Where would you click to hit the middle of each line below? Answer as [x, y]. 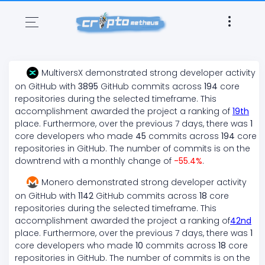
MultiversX [62, 73]
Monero [58, 182]
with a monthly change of [117, 161]
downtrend [38, 161]
